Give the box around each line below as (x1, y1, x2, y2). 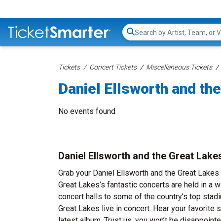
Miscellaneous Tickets (146, 63, 212, 71)
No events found (58, 107, 115, 116)
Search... (134, 32, 162, 42)
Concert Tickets (89, 63, 137, 71)
